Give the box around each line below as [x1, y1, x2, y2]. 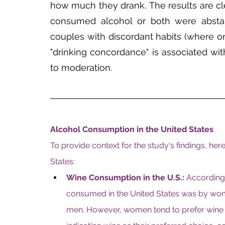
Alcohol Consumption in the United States [50, 125, 213, 134]
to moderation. [50, 62, 112, 73]
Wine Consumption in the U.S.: [66, 173, 184, 182]
